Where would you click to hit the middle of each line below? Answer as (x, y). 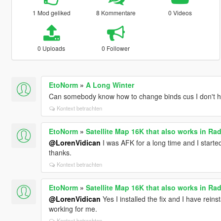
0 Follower (116, 48)
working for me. (73, 208)
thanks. (60, 152)
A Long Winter (110, 85)
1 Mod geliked (51, 12)
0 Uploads (52, 48)
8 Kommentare (116, 12)
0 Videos (180, 12)
